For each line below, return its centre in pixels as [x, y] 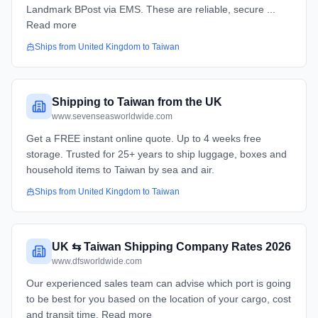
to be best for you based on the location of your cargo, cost [159, 299]
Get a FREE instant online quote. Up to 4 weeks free [144, 138]
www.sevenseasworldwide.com [112, 116]
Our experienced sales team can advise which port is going [159, 283]
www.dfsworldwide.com [97, 261]
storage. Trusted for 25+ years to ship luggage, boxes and [157, 154]
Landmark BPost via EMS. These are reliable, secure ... [151, 9]
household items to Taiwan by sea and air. [120, 170]
